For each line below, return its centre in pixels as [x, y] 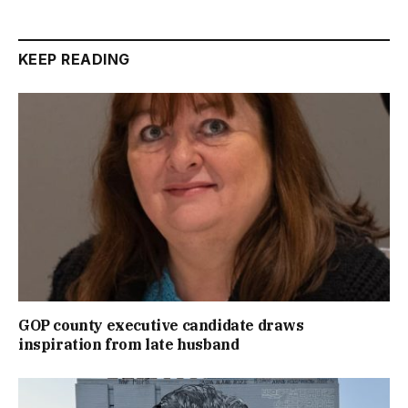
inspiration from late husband [129, 345]
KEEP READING [74, 59]
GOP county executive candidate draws [161, 326]
